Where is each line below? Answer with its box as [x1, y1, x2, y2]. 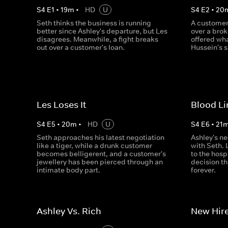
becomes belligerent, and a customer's [37, 149, 166, 158]
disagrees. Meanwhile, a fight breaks [37, 35, 158, 44]
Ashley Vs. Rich [37, 206, 101, 217]
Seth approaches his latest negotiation [37, 133, 164, 142]
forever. [191, 165, 216, 175]
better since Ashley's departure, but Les [37, 26, 167, 36]
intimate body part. [37, 165, 100, 175]
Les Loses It [37, 99, 86, 110]
